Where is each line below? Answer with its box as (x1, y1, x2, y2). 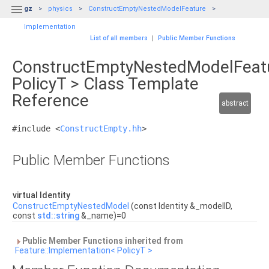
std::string (37, 211, 79, 220)
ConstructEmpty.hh (60, 124, 142, 133)
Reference (12, 91, 89, 110)
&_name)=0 (79, 211, 126, 220)
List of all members (90, 34, 148, 42)
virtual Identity (13, 190, 72, 200)
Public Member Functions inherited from (20, 236, 183, 246)
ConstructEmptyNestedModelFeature (88, 5, 206, 13)
